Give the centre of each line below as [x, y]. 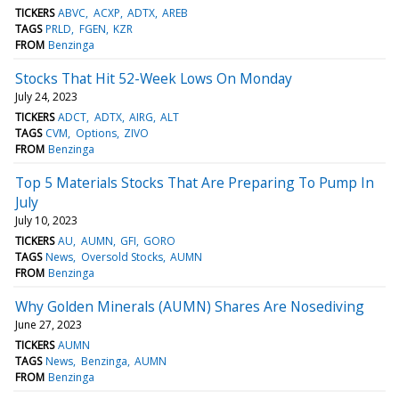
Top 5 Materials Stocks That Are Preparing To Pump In [195, 182]
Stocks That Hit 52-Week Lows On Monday [154, 78]
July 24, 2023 [46, 96]
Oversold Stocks [122, 256]
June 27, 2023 [49, 324]
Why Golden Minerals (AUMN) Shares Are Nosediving [190, 306]
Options [96, 133]
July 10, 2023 [46, 220]
